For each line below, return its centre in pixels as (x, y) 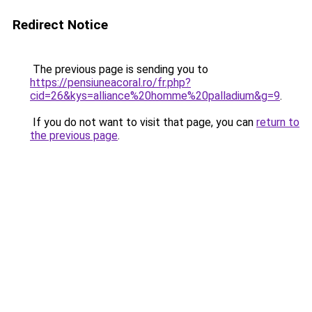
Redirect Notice (60, 25)
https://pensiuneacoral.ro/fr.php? (110, 83)
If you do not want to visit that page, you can (143, 122)
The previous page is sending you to (119, 69)
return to (278, 122)
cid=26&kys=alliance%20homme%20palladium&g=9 (155, 96)
